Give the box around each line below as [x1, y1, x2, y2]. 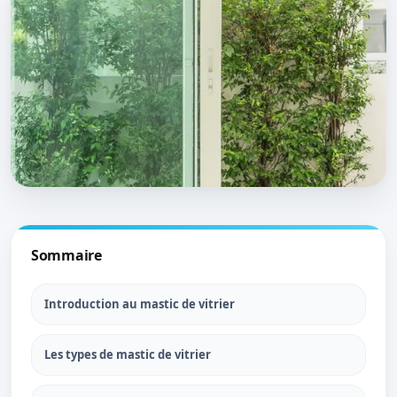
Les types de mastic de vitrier [44, 346, 211, 362]
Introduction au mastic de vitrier [44, 296, 235, 312]
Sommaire [31, 245, 102, 265]
